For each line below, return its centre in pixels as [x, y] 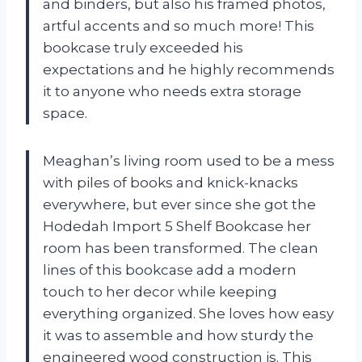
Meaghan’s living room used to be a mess [189, 160]
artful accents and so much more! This [179, 25]
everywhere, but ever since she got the [179, 204]
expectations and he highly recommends [189, 69]
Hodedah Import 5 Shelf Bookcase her [177, 226]
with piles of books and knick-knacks [170, 182]
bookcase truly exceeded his [143, 47]
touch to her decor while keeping [160, 291]
